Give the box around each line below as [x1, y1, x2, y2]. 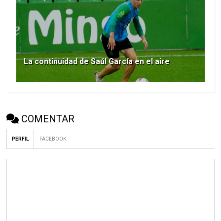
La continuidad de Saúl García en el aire [24, 57, 170, 67]
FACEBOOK [39, 136, 67, 142]
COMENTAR [21, 113, 75, 125]
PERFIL [12, 136, 29, 142]
